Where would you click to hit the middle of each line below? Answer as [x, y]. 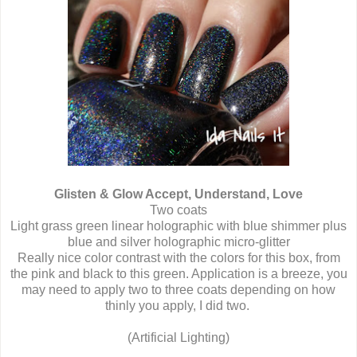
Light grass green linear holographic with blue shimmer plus [178, 226]
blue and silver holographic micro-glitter [178, 242]
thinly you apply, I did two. [178, 306]
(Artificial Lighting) [178, 338]
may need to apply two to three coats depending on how [178, 290]
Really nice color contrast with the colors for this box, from [178, 258]
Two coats [178, 210]
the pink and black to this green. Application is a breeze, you [178, 274]
